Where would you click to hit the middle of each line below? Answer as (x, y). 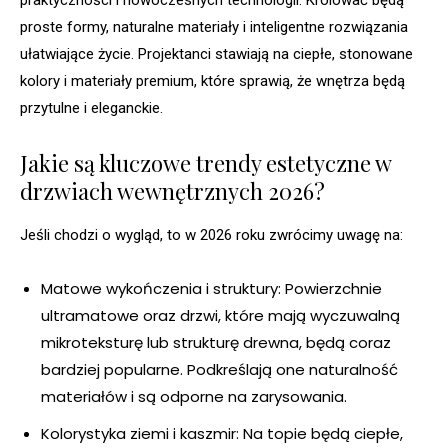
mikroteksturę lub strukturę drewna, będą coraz (216, 343)
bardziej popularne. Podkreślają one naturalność (219, 370)
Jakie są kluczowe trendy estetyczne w (205, 163)
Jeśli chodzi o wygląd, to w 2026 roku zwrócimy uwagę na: (211, 235)
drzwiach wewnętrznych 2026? (172, 191)
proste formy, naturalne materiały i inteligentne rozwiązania (214, 27)
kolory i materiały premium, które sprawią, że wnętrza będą (212, 81)
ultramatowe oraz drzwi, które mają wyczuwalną (220, 316)
